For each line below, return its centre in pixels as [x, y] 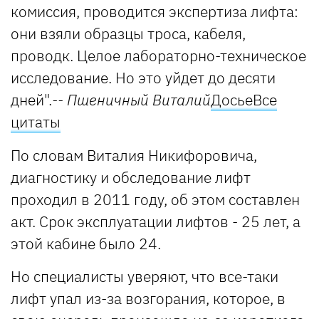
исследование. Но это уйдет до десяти [143, 77]
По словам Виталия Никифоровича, [134, 155]
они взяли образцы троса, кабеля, [128, 33]
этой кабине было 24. [86, 243]
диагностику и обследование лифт [131, 177]
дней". [31, 99]
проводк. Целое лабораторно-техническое [158, 55]
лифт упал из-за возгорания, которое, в [148, 298]
